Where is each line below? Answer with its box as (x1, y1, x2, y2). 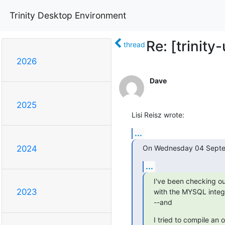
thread (123, 40, 145, 49)
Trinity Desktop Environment (10, 10, 126, 21)
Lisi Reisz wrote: (131, 110, 184, 119)
